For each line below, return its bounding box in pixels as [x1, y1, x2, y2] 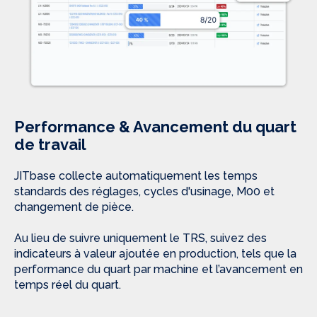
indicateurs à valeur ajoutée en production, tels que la [14, 246, 296, 260]
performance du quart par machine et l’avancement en [14, 262, 303, 276]
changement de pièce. [14, 200, 134, 214]
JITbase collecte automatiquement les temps [14, 169, 258, 183]
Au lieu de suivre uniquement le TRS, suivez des [14, 231, 267, 245]
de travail [14, 135, 86, 154]
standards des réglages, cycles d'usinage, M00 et [14, 185, 275, 199]
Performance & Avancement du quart [14, 117, 296, 137]
